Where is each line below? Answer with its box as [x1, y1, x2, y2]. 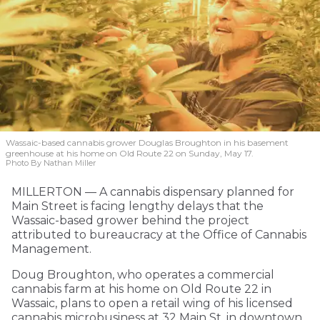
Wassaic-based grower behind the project [11, 213, 249, 227]
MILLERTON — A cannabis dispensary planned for [11, 184, 294, 199]
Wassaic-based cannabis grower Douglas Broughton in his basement [6, 136, 289, 148]
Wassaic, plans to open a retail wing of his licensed [11, 296, 293, 310]
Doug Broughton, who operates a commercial [11, 267, 274, 281]
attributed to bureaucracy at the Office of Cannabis [11, 227, 306, 241]
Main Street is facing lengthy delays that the [11, 199, 264, 213]
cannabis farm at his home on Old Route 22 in [11, 281, 271, 296]
